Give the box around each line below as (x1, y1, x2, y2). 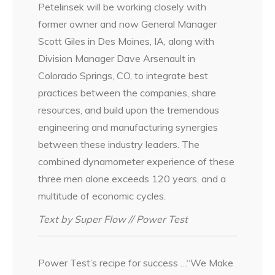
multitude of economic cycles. (38, 190, 166, 203)
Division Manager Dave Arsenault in (38, 52, 196, 65)
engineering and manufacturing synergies (38, 121, 219, 134)
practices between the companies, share (38, 87, 217, 99)
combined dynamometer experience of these (38, 155, 235, 168)
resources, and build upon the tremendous (38, 104, 220, 117)
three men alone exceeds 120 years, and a (38, 172, 227, 185)
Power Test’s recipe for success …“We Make (38, 257, 234, 269)
